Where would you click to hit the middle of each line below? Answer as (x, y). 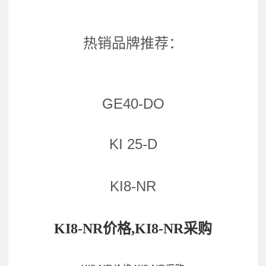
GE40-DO (133, 103)
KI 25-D (133, 144)
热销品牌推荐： (133, 43)
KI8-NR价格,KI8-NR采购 (133, 229)
